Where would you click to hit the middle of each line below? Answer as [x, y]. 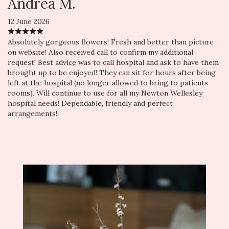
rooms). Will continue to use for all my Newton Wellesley [105, 93]
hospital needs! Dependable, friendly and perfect [90, 103]
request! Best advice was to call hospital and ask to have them [113, 62]
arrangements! [32, 113]
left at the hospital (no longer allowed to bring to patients [108, 83]
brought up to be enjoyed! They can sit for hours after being [112, 72]
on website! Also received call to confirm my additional [100, 52]
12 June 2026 [29, 21]
